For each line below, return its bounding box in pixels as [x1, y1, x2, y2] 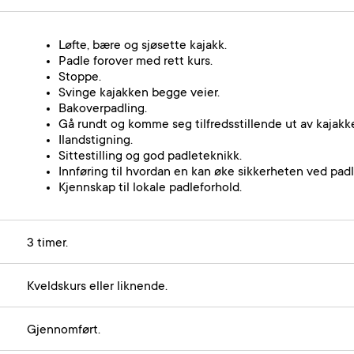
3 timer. [27, 236, 68, 250]
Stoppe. [58, 70, 101, 85]
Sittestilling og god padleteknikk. [58, 149, 242, 164]
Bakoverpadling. [58, 102, 147, 116]
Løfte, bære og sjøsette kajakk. [58, 39, 227, 53]
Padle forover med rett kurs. [58, 55, 213, 69]
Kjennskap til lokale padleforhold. [58, 181, 242, 195]
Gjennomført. [27, 323, 100, 337]
